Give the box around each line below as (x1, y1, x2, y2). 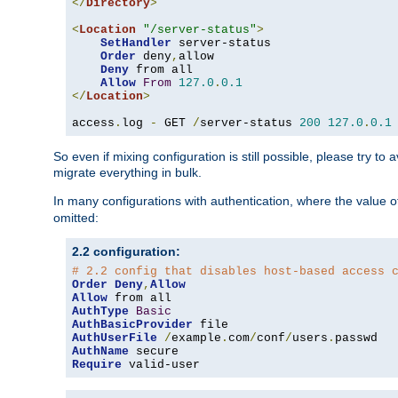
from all (129, 63, 193, 77)
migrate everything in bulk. (53, 165, 202, 180)
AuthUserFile (72, 331, 157, 346)
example (171, 331, 221, 346)
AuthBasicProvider (72, 318, 193, 332)
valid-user (122, 358, 200, 372)
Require (72, 358, 122, 372)
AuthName (72, 345, 129, 359)
